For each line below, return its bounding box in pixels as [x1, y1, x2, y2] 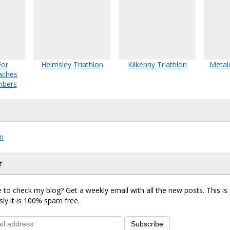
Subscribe [131, 220, 163, 228]
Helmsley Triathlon [41, 60, 103, 69]
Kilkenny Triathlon [127, 60, 187, 69]
